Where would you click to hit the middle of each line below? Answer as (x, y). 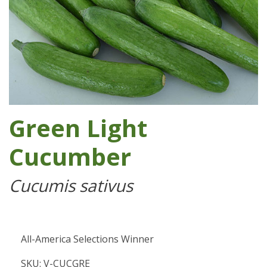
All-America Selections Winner (87, 239)
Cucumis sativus (71, 185)
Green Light (78, 128)
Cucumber (70, 156)
